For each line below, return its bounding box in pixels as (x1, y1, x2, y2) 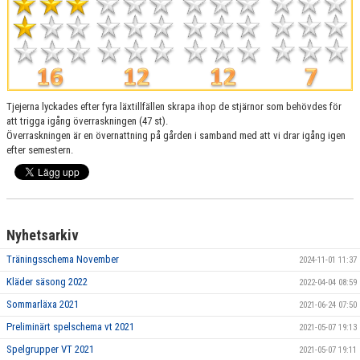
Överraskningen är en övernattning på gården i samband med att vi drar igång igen (6, 129, 346, 141)
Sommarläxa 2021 (6, 297, 79, 310)
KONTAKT (10, 75, 50, 87)
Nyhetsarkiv (6, 226, 79, 243)
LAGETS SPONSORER (10, 6, 97, 18)
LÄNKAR (10, 40, 43, 52)
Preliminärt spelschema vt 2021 (6, 320, 134, 333)
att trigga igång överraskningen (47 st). (6, 114, 168, 127)
